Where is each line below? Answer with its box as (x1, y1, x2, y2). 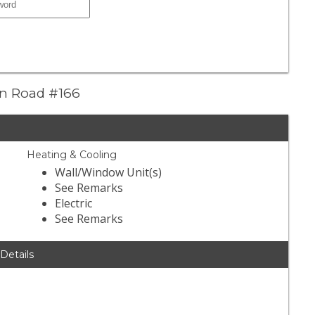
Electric (55, 195, 93, 212)
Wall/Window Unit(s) (55, 165, 162, 181)
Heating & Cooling (27, 148, 117, 162)
